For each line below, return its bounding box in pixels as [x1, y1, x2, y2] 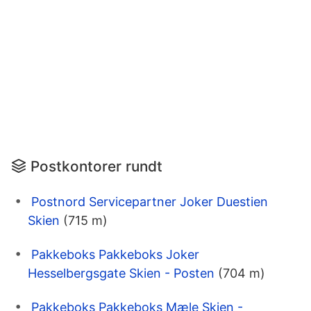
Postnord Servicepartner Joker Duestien [31, 194, 268, 209]
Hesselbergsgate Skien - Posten [28, 265, 215, 280]
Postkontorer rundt [31, 157, 162, 175]
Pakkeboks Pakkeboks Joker [31, 246, 199, 262]
